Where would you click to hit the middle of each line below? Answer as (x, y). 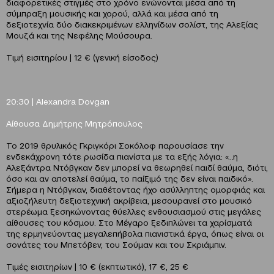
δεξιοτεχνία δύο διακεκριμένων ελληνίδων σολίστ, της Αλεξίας (132, 24)
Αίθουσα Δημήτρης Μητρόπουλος (74, 123)
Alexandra (56, 101)
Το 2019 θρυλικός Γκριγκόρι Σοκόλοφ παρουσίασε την (115, 145)
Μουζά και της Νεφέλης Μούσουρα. (79, 35)
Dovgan (94, 101)
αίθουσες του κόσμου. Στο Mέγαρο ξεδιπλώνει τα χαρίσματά (129, 222)
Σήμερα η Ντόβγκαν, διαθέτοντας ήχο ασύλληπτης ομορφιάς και (135, 189)
